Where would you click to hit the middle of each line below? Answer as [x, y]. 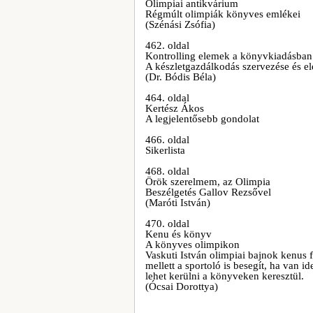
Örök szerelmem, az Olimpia [208, 182]
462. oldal [167, 45]
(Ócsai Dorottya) [182, 286]
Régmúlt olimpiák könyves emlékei [223, 14]
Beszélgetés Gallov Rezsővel [208, 192]
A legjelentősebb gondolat [202, 119]
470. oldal [167, 224]
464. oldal [167, 98]
